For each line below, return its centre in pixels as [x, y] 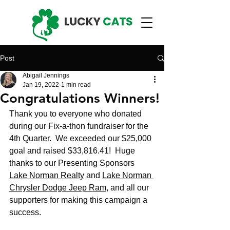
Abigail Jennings [46, 75]
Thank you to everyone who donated [76, 114]
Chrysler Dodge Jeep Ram [58, 188]
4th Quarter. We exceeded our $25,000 [81, 138]
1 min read [76, 85]
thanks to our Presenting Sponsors [73, 163]
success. [26, 212]
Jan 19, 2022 [41, 85]
